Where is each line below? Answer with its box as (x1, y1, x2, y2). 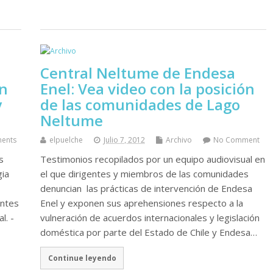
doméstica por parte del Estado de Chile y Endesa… (40, 225, 257, 238)
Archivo (165, 134, 192, 145)
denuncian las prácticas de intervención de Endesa (40, 182, 252, 194)
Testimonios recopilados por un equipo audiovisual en (40, 152, 265, 165)
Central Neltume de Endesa (40, 62, 235, 83)
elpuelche (49, 134, 83, 145)
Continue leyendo (48, 253, 116, 263)
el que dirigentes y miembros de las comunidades (40, 167, 249, 180)
